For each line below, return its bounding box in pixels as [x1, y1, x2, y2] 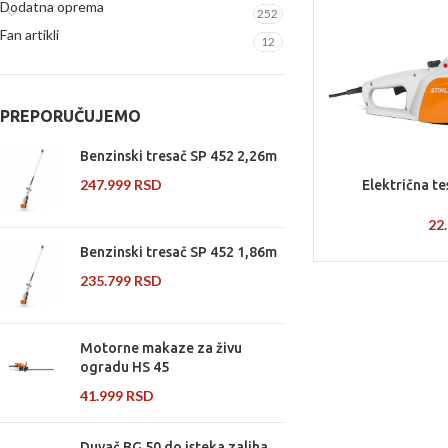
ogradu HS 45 [80, 359, 169, 375]
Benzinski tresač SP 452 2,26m [80, 148, 277, 164]
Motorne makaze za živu [80, 340, 242, 356]
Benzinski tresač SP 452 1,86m [80, 244, 277, 260]
